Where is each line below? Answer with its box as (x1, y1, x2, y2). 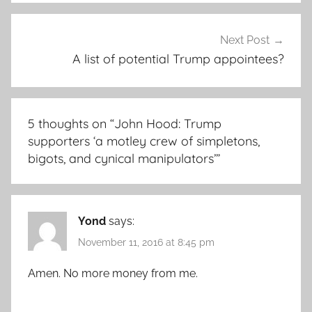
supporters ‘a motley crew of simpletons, (28, 132, 260, 149)
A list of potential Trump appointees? (72, 51, 284, 68)
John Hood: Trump (114, 115, 221, 132)
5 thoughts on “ (28, 115, 114, 132)
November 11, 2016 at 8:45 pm (78, 237, 214, 249)
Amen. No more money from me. (28, 267, 198, 281)
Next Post (220, 33, 270, 47)
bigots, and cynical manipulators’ (28, 150, 216, 166)
